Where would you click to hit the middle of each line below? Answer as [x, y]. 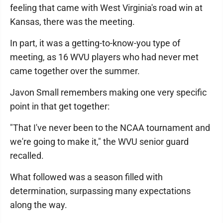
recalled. [28, 156]
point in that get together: [60, 106]
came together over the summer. [75, 71]
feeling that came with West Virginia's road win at [106, 8]
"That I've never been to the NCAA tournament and [110, 128]
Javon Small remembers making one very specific [108, 92]
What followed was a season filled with [86, 177]
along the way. [39, 205]
